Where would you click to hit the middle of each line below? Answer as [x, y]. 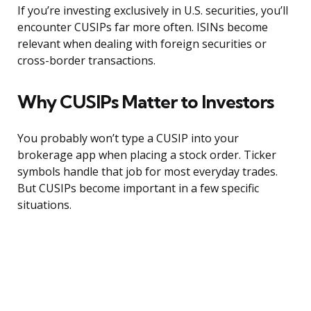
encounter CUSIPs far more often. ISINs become [143, 27]
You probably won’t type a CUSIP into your [128, 138]
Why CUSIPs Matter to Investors [145, 102]
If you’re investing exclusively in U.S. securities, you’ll [153, 11]
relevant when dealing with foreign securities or [142, 44]
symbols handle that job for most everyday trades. [148, 172]
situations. [44, 205]
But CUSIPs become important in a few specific [138, 188]
